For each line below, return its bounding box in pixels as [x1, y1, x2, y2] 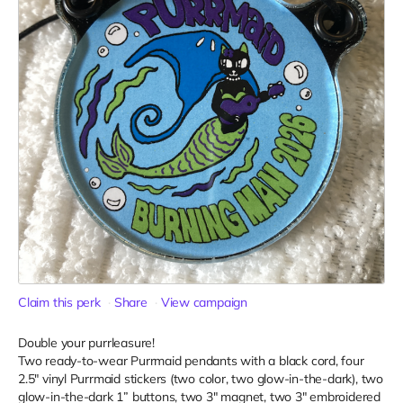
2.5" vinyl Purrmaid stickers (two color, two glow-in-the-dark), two [18, 371, 383, 387]
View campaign [160, 294, 248, 310]
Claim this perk [18, 294, 101, 310]
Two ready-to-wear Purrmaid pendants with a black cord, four [18, 353, 364, 369]
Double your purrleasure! [18, 335, 155, 351]
